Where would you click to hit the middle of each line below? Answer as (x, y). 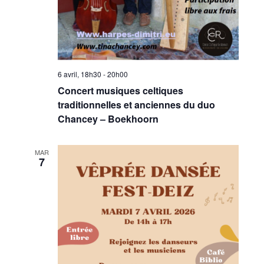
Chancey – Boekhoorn (108, 119)
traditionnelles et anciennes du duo (136, 105)
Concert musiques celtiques (120, 91)
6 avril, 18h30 (79, 74)
